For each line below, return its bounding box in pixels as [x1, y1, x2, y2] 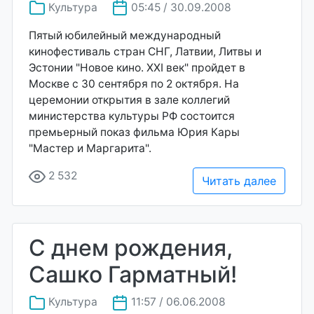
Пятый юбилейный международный [29, 29, 221, 43]
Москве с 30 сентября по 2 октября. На [29, 77, 239, 91]
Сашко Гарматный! [29, 261, 237, 289]
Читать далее [202, 174, 276, 189]
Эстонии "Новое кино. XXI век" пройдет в [29, 61, 245, 75]
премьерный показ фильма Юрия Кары [29, 125, 240, 139]
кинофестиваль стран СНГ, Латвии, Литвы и [29, 45, 261, 59]
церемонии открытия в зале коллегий [29, 93, 230, 107]
